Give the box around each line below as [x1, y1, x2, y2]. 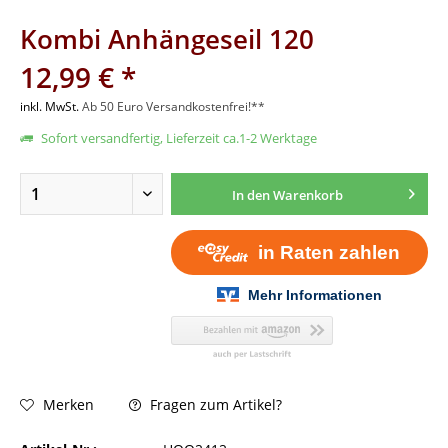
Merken [43, 395, 94, 415]
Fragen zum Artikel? [146, 394, 282, 414]
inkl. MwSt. [20, 98, 82, 115]
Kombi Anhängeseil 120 [20, 21, 314, 57]
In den [231, 186, 270, 204]
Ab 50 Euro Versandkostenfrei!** [82, 98, 265, 115]
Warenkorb [272, 186, 343, 204]
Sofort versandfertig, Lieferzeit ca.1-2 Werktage [38, 129, 317, 147]
